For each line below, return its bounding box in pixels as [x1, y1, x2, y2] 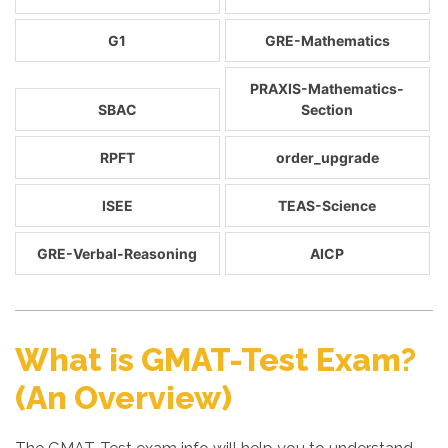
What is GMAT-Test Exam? [15, 341, 416, 378]
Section [301, 101, 354, 118]
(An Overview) [15, 379, 232, 416]
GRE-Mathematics [264, 32, 390, 49]
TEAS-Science [278, 197, 377, 214]
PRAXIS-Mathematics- [250, 80, 405, 97]
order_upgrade [275, 149, 379, 166]
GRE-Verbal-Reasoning [37, 245, 198, 262]
